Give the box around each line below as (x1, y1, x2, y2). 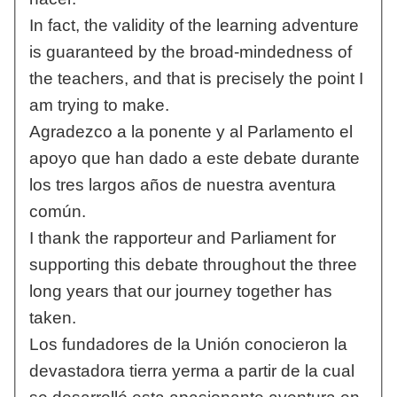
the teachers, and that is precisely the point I (28, 69, 363, 89)
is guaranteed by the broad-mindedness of (28, 43, 352, 62)
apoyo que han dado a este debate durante (28, 149, 360, 168)
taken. (28, 308, 76, 328)
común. (28, 202, 86, 222)
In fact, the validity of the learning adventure (28, 16, 359, 35)
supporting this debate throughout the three (28, 255, 357, 275)
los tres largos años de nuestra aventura (28, 175, 336, 195)
